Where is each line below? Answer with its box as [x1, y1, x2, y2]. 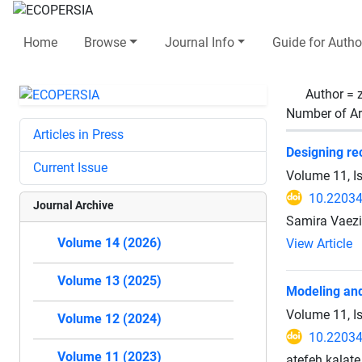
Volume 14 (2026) [57, 234, 162, 250]
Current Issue [33, 159, 107, 175]
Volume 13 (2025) [57, 272, 162, 288]
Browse [84, 34, 127, 50]
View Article [286, 235, 352, 251]
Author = [305, 86, 357, 102]
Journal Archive [33, 198, 114, 212]
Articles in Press [33, 126, 124, 142]
